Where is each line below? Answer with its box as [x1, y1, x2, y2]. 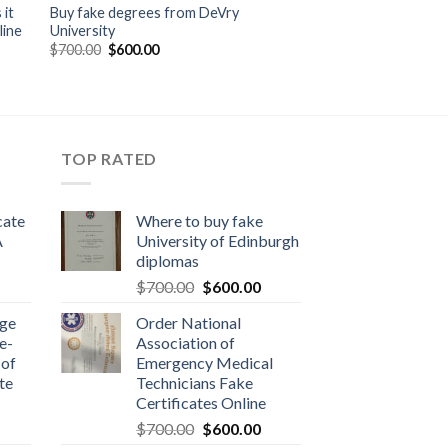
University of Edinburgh [136, 230, 299, 250]
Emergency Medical [136, 352, 273, 372]
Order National [136, 312, 241, 332]
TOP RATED [61, 149, 158, 169]
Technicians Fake [136, 372, 253, 392]
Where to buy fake [136, 210, 263, 230]
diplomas [136, 250, 199, 270]
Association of [136, 332, 235, 352]
